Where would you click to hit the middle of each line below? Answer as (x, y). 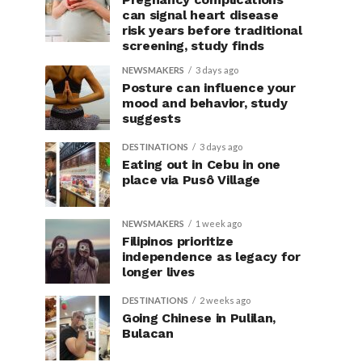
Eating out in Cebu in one (201, 164)
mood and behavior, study (205, 103)
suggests (152, 118)
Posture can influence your (209, 88)
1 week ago (219, 223)
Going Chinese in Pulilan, (199, 318)
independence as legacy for (211, 257)
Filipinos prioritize (178, 241)
